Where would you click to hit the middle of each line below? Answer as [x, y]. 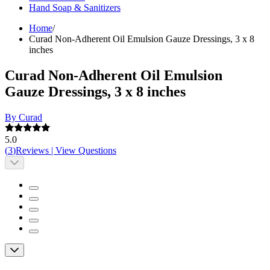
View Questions [86, 151]
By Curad [24, 118]
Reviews [32, 151]
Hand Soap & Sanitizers [75, 8]
